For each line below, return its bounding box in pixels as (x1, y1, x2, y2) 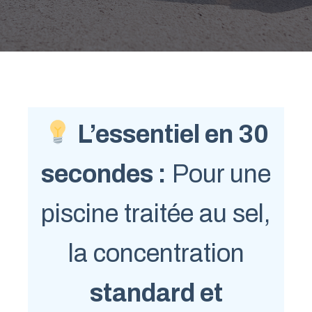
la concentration (68, 239, 244, 267)
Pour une (166, 159, 271, 188)
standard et (89, 279, 223, 307)
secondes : (41, 159, 166, 188)
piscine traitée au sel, (41, 199, 271, 228)
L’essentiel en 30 (72, 120, 269, 148)
